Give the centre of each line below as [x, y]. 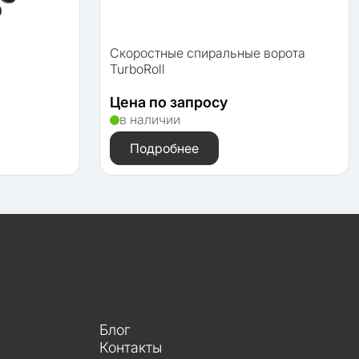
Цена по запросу [169, 102]
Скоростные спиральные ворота [208, 52]
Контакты [131, 348]
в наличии [150, 119]
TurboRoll [137, 69]
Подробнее [164, 148]
